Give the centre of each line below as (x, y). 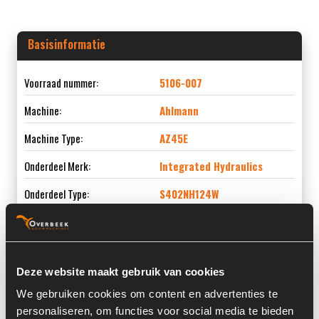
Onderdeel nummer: (64, 221)
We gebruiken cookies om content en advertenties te (147, 294)
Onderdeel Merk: (58, 166)
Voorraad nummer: (62, 82)
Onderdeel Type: (57, 193)
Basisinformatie (67, 44)
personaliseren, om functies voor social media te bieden (155, 311)
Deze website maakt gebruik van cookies (121, 271)
